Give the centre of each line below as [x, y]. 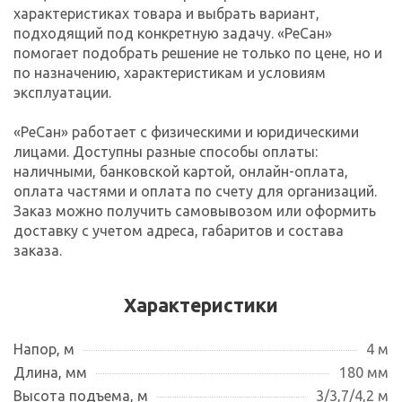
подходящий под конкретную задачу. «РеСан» [173, 33]
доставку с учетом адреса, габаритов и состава [179, 230]
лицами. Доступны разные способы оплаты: [166, 151]
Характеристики [201, 305]
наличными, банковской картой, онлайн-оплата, [181, 171]
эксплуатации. [62, 92]
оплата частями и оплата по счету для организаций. [195, 191]
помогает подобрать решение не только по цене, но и [198, 52]
